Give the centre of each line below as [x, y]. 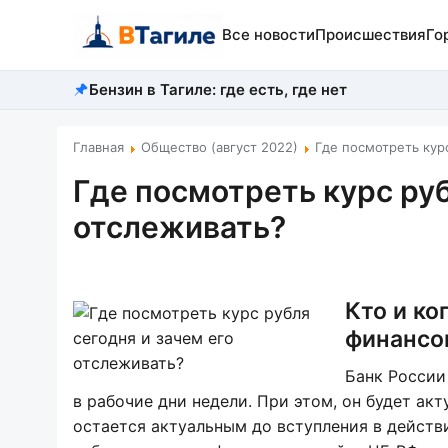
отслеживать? [179, 227]
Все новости [268, 34]
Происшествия [370, 34]
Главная [98, 147]
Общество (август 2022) [219, 147]
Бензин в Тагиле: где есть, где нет [218, 89]
